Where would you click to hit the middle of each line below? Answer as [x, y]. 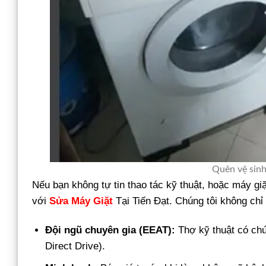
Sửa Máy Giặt [81, 201]
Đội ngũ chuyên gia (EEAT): [110, 230]
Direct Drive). [75, 246]
